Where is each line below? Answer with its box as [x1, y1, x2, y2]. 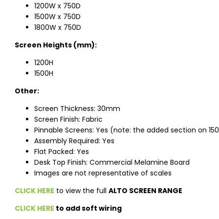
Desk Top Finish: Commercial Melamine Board [34, 157, 190, 168]
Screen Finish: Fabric [34, 114, 103, 125]
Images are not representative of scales [34, 168, 172, 178]
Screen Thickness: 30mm [34, 104, 120, 114]
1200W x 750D [34, 1, 81, 11]
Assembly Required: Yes [34, 136, 114, 146]
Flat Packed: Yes [34, 147, 89, 157]
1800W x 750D [34, 22, 81, 33]
